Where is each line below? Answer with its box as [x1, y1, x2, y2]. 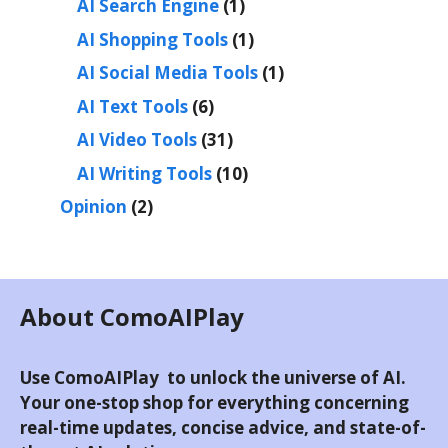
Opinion [60, 195, 127, 219]
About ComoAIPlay [20, 300, 244, 334]
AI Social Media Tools [77, 61, 258, 85]
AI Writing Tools [77, 161, 212, 185]
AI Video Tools [77, 128, 197, 152]
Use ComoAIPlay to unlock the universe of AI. [20, 366, 406, 390]
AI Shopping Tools [77, 27, 228, 51]
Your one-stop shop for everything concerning [20, 391, 409, 415]
